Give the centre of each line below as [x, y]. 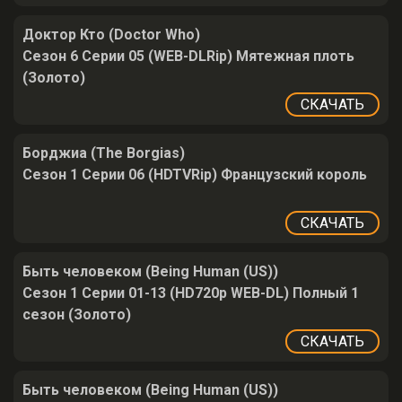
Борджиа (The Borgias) [104, 153]
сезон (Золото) [77, 315]
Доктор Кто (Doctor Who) [111, 35]
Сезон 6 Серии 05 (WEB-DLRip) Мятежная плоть [188, 56]
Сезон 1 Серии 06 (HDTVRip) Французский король [195, 175]
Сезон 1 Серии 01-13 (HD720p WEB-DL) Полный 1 [191, 293]
